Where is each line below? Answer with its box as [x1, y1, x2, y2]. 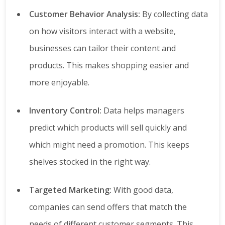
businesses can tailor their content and [29, 43, 176, 54]
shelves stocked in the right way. [29, 156, 151, 168]
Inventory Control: [29, 105, 101, 117]
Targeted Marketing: [29, 184, 111, 196]
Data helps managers [101, 105, 184, 117]
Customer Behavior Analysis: [29, 9, 140, 20]
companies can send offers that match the [29, 201, 187, 213]
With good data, [111, 184, 173, 196]
